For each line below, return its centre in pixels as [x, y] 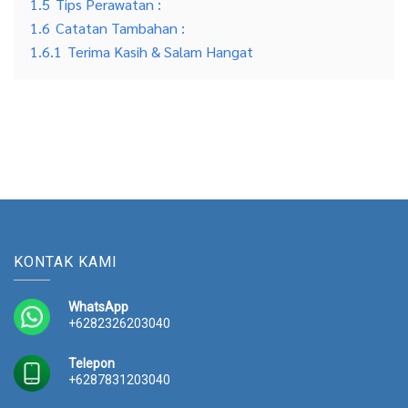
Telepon [92, 363]
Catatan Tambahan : [120, 27]
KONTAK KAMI [66, 261]
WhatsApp [98, 306]
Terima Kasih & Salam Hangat [160, 51]
